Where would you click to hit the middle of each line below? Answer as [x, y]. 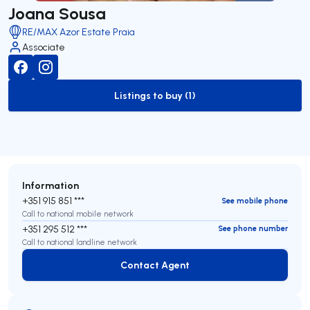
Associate [44, 47]
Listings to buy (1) [155, 95]
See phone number [253, 228]
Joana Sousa [57, 13]
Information [51, 185]
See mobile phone [255, 200]
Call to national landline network [80, 242]
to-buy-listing [186, 102]
